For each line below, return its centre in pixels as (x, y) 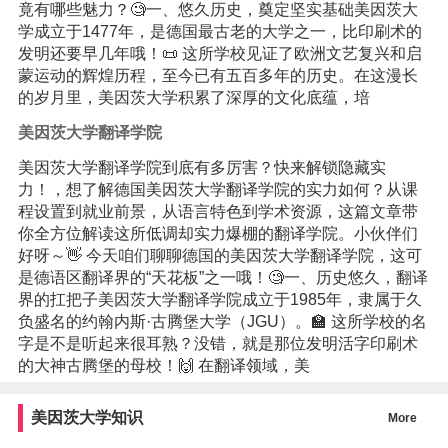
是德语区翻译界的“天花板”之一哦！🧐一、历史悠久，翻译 (222, 278)
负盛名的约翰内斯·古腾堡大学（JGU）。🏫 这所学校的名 (222, 322)
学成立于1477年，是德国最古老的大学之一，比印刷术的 (219, 31)
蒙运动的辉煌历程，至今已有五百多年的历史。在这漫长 (217, 75)
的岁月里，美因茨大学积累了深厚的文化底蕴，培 (193, 97)
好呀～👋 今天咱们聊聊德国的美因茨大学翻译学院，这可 (219, 256)
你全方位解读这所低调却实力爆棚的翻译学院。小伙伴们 (217, 234)
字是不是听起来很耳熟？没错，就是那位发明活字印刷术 (217, 344)
